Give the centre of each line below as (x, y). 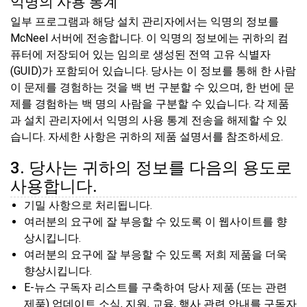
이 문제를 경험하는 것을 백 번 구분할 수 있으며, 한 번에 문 (152, 87)
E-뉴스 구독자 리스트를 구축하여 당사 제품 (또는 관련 (156, 287)
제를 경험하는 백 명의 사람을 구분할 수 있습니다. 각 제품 (150, 103)
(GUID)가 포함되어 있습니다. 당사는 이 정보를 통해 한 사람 (153, 71)
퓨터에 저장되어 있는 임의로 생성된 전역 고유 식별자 (140, 54)
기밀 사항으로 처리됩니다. (88, 205)
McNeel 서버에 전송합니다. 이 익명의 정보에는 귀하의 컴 (149, 38)
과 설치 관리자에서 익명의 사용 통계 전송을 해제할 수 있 (149, 120)
